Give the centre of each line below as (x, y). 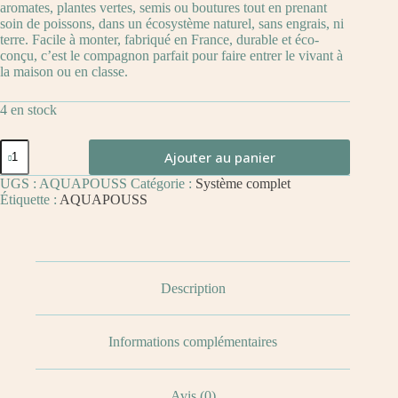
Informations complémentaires (193, 342)
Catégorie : (163, 183)
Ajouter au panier (219, 157)
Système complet (243, 183)
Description (193, 288)
